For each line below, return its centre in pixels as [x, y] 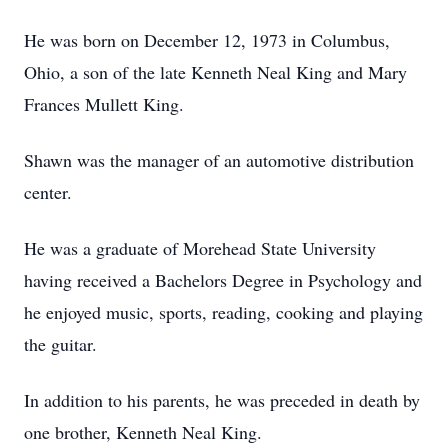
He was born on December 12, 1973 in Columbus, [207, 40]
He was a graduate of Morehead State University [200, 248]
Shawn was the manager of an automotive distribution [219, 160]
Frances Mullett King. [104, 104]
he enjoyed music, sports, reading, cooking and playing [223, 312]
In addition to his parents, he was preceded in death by [222, 400]
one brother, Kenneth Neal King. [143, 432]
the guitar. [60, 344]
